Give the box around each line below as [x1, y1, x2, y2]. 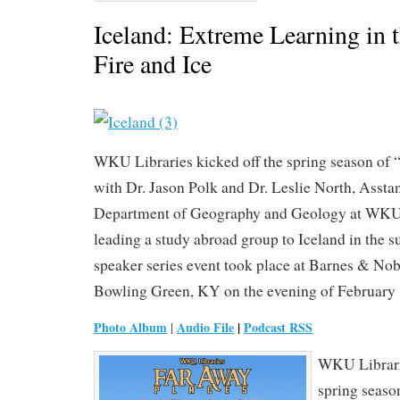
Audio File [177, 317, 234, 337]
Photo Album [94, 317, 167, 337]
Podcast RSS [244, 317, 312, 337]
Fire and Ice [94, 46, 212, 80]
